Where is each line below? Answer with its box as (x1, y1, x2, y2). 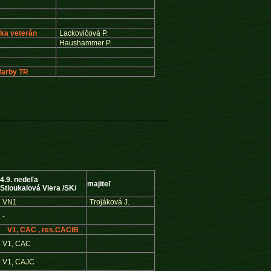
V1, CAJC (2, 258, 34, 266)
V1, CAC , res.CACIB (7, 226, 79, 234)
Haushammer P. (59, 39, 111, 47)
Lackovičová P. (59, 29, 108, 38)
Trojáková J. (89, 198, 129, 206)
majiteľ (87, 180, 111, 188)
